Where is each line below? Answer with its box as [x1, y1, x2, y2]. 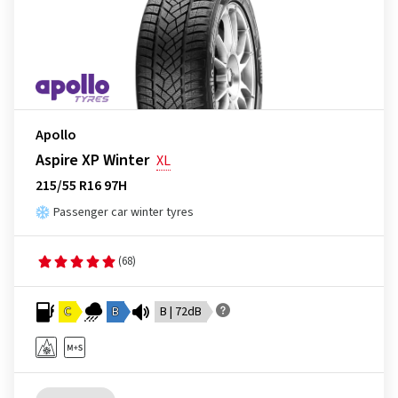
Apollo [36, 125, 76, 145]
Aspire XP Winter [36, 149, 149, 171]
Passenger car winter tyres [53, 203, 194, 221]
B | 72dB [160, 303, 202, 321]
